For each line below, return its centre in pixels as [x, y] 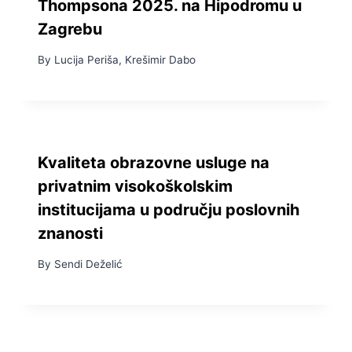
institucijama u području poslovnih [169, 209]
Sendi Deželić [88, 264]
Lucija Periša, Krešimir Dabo [125, 59]
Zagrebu [70, 29]
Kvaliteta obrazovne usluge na [154, 162]
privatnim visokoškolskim [135, 186]
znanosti [70, 233]
